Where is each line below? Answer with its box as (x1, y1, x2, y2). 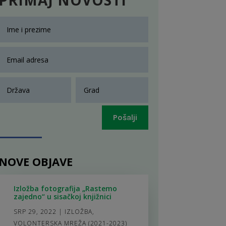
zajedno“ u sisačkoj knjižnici (13, 191, 111, 201)
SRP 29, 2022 (13, 207, 56, 216)
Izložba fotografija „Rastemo (13, 183, 117, 193)
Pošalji (112, 112, 137, 123)
